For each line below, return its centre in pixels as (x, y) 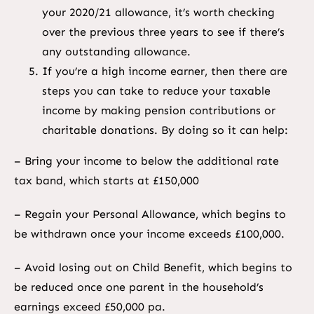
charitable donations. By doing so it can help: (165, 130)
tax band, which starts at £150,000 (106, 181)
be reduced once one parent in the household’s (138, 287)
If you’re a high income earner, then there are (164, 71)
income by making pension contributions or (158, 111)
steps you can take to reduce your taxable (156, 91)
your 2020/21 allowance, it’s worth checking (158, 13)
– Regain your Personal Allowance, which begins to (150, 214)
